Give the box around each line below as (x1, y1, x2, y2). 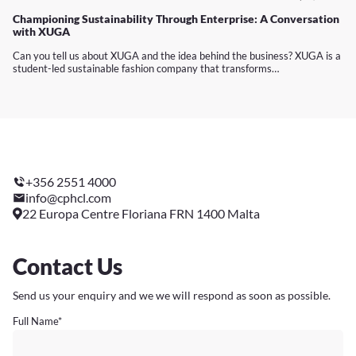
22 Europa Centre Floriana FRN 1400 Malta (21, 205, 260, 221)
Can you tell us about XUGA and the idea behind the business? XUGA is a (13, 49, 341, 63)
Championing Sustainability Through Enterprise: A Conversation (13, 12, 339, 26)
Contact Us (13, 252, 122, 280)
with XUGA (13, 25, 70, 39)
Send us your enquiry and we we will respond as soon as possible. (13, 288, 331, 302)
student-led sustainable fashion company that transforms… (13, 62, 279, 75)
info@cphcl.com (25, 189, 111, 205)
